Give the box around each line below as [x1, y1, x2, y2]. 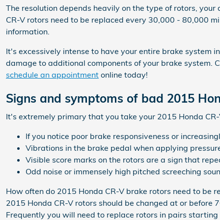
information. [6, 26, 50, 36]
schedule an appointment [6, 69, 99, 80]
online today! [99, 69, 148, 80]
